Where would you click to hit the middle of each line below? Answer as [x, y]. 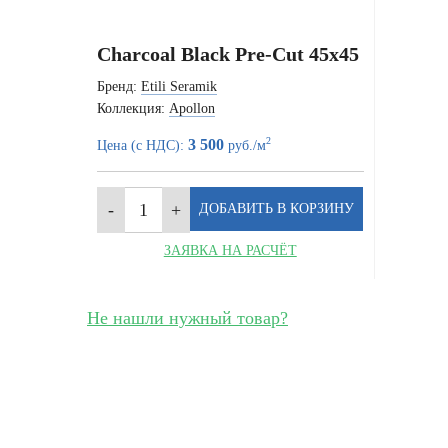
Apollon [192, 108]
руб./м [245, 145]
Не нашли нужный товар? [187, 318]
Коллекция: [133, 108]
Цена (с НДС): [142, 145]
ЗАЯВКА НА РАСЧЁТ [230, 250]
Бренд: [119, 86]
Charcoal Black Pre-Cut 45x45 [228, 54]
